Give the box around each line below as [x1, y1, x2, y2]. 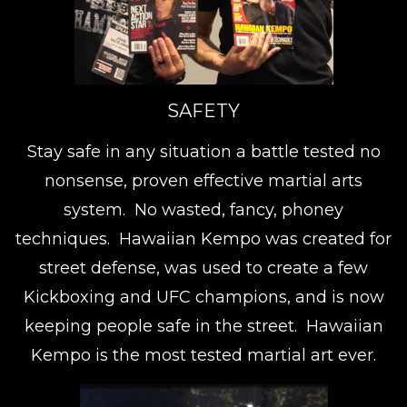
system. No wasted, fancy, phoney [64, 200, 343, 221]
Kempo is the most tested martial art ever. [31, 345, 376, 366]
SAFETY [167, 100, 240, 123]
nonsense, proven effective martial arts [45, 171, 362, 192]
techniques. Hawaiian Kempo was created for [15, 229, 392, 250]
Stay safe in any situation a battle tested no [26, 142, 381, 163]
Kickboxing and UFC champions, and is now [23, 287, 384, 308]
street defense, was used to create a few [39, 258, 368, 279]
